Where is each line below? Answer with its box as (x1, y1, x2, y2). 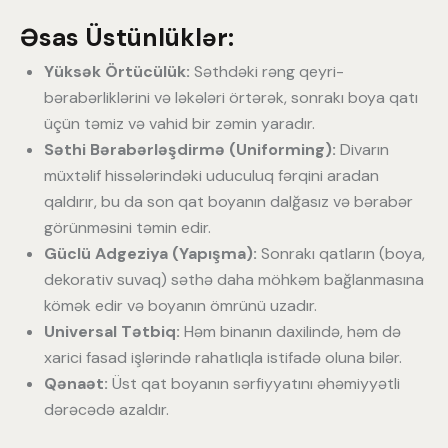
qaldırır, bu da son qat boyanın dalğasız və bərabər (44, 190, 413, 212)
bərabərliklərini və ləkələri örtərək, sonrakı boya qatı (44, 86, 418, 108)
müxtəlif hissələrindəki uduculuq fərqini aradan (44, 164, 379, 186)
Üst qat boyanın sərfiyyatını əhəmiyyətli (108, 372, 400, 394)
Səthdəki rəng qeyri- (190, 60, 344, 82)
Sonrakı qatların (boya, (257, 242, 425, 264)
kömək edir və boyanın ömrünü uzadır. (44, 294, 317, 316)
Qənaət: (44, 372, 108, 394)
